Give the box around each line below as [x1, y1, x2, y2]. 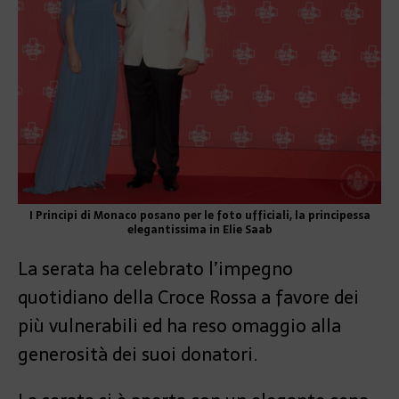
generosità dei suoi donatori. [18, 340, 257, 370]
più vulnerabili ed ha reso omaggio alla [18, 312, 341, 341]
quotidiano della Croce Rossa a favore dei [18, 283, 359, 313]
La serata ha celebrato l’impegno [18, 255, 293, 284]
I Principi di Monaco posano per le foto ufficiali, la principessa [28, 207, 370, 225]
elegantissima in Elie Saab [126, 221, 273, 240]
